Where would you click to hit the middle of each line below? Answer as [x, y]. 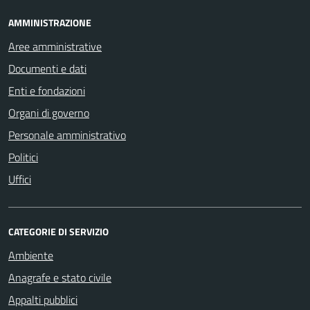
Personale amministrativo [67, 135]
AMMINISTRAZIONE [50, 22]
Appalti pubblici [43, 299]
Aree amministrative [55, 46]
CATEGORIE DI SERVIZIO [58, 231]
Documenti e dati [47, 68]
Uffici [20, 179]
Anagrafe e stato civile [60, 277]
